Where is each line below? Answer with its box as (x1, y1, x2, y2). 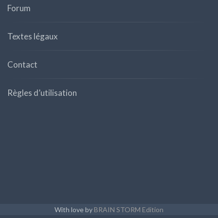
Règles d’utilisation (7, 88, 77, 98)
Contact (7, 59, 37, 70)
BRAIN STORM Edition (94, 205, 163, 214)
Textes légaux (7, 31, 58, 41)
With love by (54, 205, 94, 214)
